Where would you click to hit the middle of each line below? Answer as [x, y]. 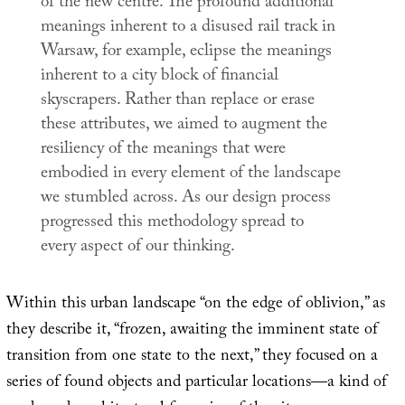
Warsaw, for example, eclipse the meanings [186, 53]
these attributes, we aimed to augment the [184, 126]
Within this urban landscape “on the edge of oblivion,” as [195, 305]
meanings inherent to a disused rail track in [188, 28]
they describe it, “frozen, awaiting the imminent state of [192, 331]
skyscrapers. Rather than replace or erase [177, 102]
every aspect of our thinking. [137, 248]
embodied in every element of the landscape [190, 175]
